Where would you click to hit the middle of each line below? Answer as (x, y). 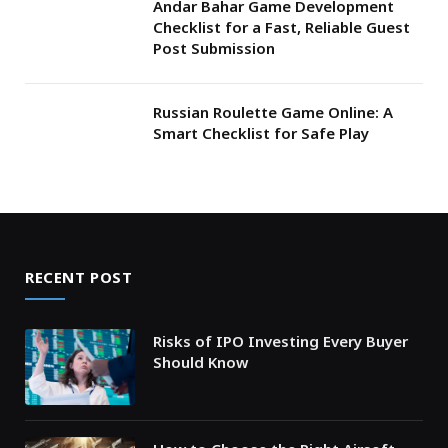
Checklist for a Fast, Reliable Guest (281, 27)
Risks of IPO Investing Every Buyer (280, 341)
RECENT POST (79, 277)
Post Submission (214, 48)
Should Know (200, 362)
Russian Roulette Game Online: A (273, 112)
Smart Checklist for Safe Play (261, 133)
